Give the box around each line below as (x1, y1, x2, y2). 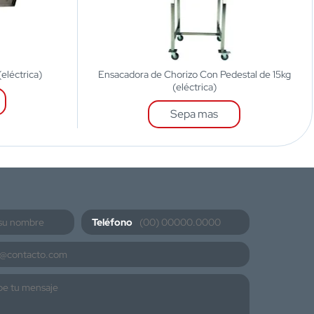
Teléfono (92, 215, 132, 228)
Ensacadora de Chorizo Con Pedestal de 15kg (97, 67, 291, 81)
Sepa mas (170, 106, 219, 121)
